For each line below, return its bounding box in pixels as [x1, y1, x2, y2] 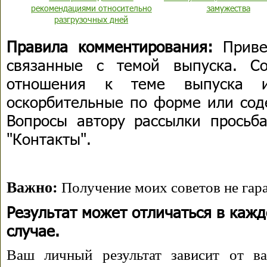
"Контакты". [7, 129, 91, 148]
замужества [206, 2, 250, 14]
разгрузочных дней [54, 14, 128, 25]
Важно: [7, 179, 58, 196]
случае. [7, 221, 60, 240]
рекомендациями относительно [30, 2, 152, 14]
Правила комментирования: [7, 36, 213, 56]
